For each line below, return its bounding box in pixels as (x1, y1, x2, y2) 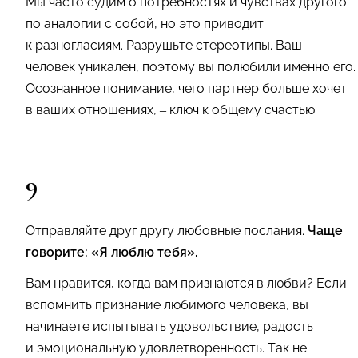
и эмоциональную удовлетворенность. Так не (26, 340, 307, 356)
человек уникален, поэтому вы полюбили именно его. (26, 58, 356, 74)
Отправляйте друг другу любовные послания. (26, 222, 308, 238)
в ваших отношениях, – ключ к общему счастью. (26, 101, 317, 117)
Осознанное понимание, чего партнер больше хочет (26, 80, 347, 96)
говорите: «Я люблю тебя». (26, 244, 197, 260)
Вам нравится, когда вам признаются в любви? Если (26, 275, 347, 291)
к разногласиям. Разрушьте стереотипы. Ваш (26, 37, 302, 53)
